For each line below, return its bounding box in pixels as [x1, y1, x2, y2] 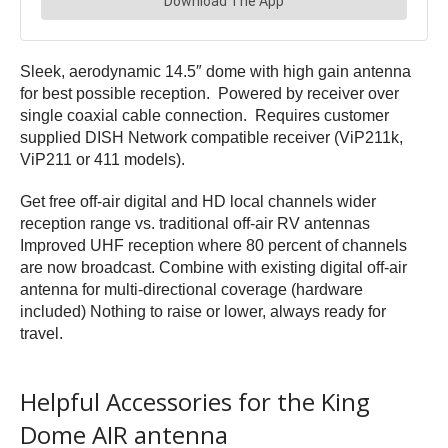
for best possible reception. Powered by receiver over [20, 84, 399, 102]
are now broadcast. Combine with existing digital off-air [20, 258, 407, 276]
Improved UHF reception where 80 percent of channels [20, 236, 407, 254]
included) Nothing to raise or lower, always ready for [20, 302, 386, 320]
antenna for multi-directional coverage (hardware [20, 280, 363, 298]
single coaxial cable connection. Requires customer [20, 106, 389, 124]
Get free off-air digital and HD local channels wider [20, 192, 376, 210]
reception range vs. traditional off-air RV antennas [20, 214, 370, 232]
